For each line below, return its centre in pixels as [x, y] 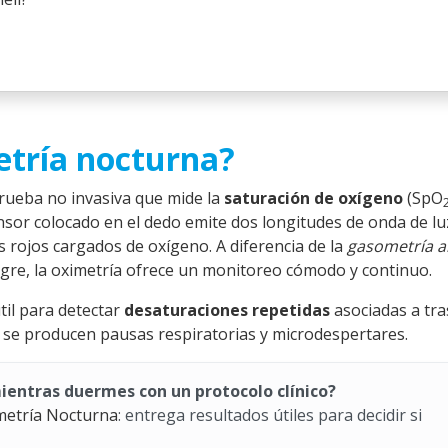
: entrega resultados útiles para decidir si [270, 415]
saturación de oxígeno [313, 198]
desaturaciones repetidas [227, 310]
